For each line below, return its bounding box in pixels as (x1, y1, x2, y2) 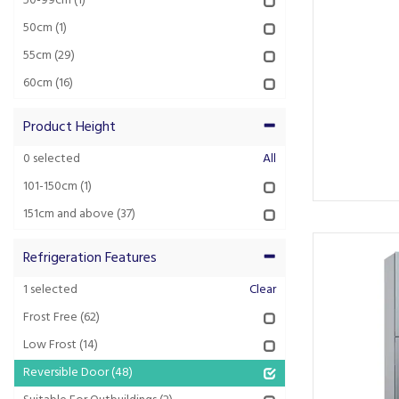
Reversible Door (23, 362, 109, 383)
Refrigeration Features (23, 247, 157, 270)
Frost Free (23, 307, 77, 328)
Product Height (23, 116, 116, 139)
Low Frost (23, 335, 77, 355)
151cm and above (23, 204, 114, 224)
